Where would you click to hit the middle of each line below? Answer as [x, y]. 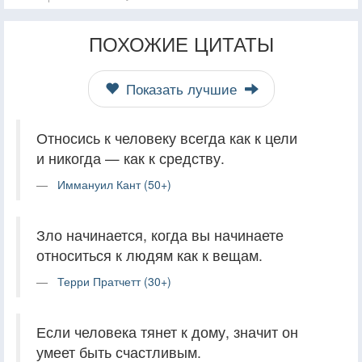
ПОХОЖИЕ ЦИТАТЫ [181, 43]
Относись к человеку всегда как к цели [167, 137]
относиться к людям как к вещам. [149, 255]
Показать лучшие [181, 88]
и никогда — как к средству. [130, 158]
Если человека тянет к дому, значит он [167, 331]
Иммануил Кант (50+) [114, 184]
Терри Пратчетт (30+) [114, 281]
